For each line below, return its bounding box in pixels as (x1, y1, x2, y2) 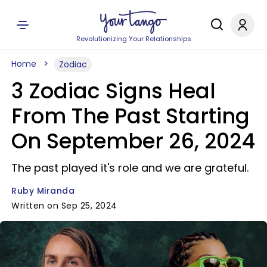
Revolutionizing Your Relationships (76, 34, 191, 44)
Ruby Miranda (11, 185, 74, 197)
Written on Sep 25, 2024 (11, 200, 117, 212)
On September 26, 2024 (11, 126, 255, 156)
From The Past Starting (11, 101, 250, 131)
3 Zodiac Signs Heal (11, 76, 216, 105)
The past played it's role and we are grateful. (11, 160, 249, 175)
